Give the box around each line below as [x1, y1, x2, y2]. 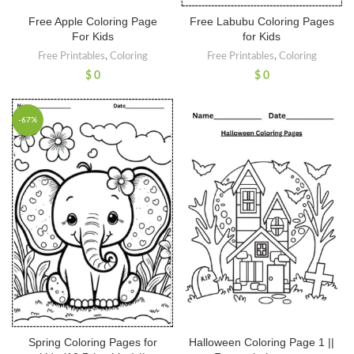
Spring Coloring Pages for [28, 336, 157, 349]
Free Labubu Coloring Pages [189, 15, 334, 28]
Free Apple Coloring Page [28, 15, 157, 28]
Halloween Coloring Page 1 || [189, 336, 334, 349]
